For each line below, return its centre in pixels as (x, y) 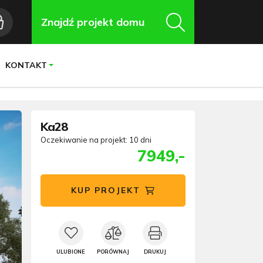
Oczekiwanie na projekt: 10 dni (96, 140)
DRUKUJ (155, 252)
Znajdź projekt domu (93, 22)
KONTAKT (26, 65)
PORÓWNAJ (113, 252)
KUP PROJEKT (105, 190)
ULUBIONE (71, 252)
